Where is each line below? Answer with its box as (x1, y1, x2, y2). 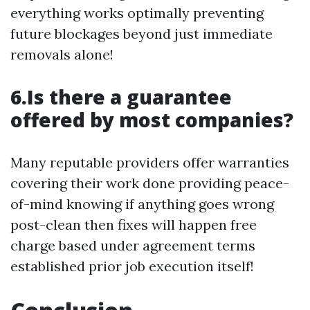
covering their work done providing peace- (10, 174, 289, 192)
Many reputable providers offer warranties (10, 154, 289, 171)
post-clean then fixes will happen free (10, 216, 257, 233)
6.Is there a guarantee (10, 84, 232, 110)
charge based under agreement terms (10, 237, 255, 254)
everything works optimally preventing (10, 4, 264, 21)
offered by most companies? (10, 107, 293, 133)
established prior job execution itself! (10, 257, 254, 275)
